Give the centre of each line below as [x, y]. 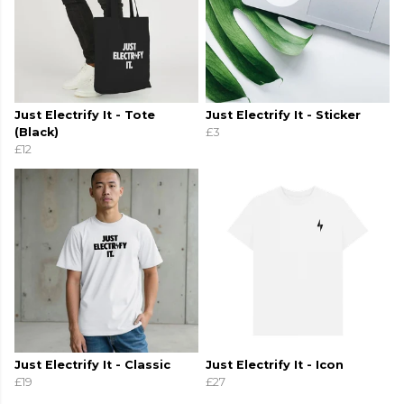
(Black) [37, 133]
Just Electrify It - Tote [85, 115]
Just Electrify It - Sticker [283, 115]
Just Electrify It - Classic [92, 365]
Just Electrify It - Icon [275, 365]
